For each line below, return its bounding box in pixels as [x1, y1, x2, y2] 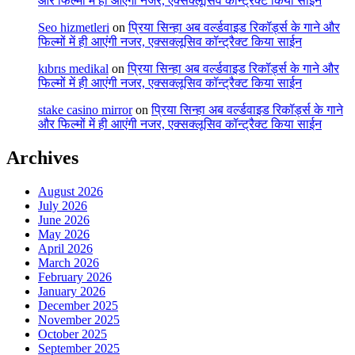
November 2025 [38, 313, 120, 327]
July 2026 [38, 199, 87, 213]
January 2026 [38, 284, 105, 299]
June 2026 [38, 213, 90, 227]
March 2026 [38, 256, 99, 270]
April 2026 [38, 242, 93, 256]
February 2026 [38, 270, 112, 284]
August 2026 [38, 185, 103, 199]
